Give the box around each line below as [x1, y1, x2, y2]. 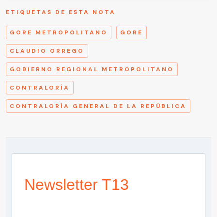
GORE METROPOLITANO [10, 28, 108, 36]
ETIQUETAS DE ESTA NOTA [6, 8, 116, 16]
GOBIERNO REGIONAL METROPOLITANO [10, 65, 174, 73]
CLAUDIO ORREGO [10, 46, 84, 55]
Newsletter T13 [24, 175, 129, 193]
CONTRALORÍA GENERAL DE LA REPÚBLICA [10, 102, 186, 110]
